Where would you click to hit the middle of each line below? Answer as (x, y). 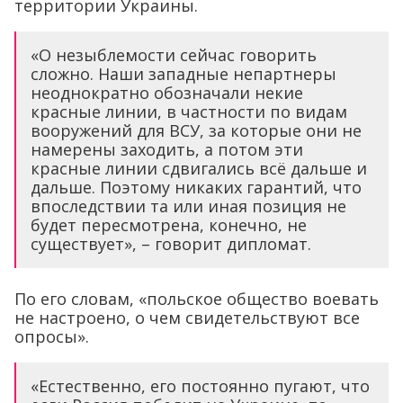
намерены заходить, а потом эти (167, 149)
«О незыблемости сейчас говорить (174, 55)
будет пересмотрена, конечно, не (169, 225)
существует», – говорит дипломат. (171, 244)
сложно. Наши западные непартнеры (184, 74)
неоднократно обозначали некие (167, 93)
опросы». (52, 336)
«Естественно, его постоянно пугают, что (200, 386)
